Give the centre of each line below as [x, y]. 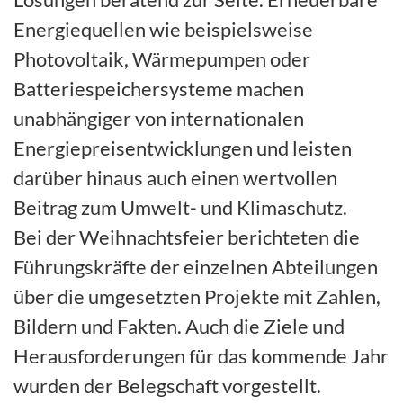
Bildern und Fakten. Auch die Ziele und [179, 326]
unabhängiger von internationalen [159, 118]
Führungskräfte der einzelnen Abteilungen [196, 266]
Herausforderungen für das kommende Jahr [201, 355]
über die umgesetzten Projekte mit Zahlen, [197, 296]
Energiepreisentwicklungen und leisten [183, 148]
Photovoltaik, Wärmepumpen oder [162, 58]
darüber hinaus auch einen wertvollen [175, 177]
